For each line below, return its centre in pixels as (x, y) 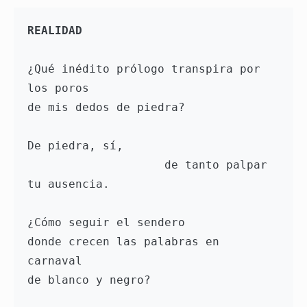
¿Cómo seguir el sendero (110, 223)
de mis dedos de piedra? (110, 108)
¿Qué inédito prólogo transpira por (144, 69)
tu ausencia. (72, 184)
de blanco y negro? (93, 280)
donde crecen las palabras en (123, 242)
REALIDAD (55, 31)
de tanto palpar (96, 165)
